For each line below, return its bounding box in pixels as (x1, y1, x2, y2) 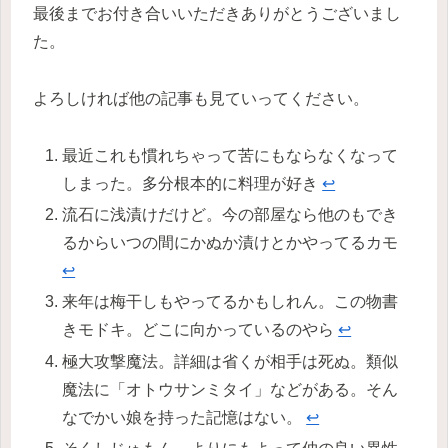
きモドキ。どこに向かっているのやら (62, 321, 339, 339)
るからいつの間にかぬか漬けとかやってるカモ (62, 234, 399, 252)
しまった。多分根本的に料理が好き (62, 175, 323, 193)
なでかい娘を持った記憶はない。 (62, 408, 307, 426)
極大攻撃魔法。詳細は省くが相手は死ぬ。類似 (62, 352, 399, 370)
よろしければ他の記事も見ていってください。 (33, 90, 369, 108)
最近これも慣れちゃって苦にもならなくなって (62, 147, 399, 165)
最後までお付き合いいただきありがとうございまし (33, 5, 401, 23)
